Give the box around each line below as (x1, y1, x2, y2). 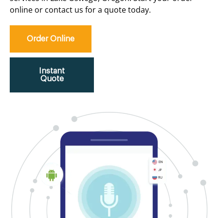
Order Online (27, 35, 74, 43)
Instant (39, 67, 65, 75)
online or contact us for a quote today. (10, 4, 151, 15)
